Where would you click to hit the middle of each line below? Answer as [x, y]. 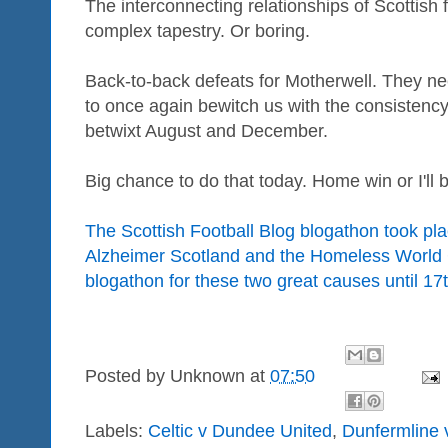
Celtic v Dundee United [240, 430]
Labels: [116, 430]
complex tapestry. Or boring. [197, 30]
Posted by [127, 376]
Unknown [207, 376]
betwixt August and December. [206, 130]
